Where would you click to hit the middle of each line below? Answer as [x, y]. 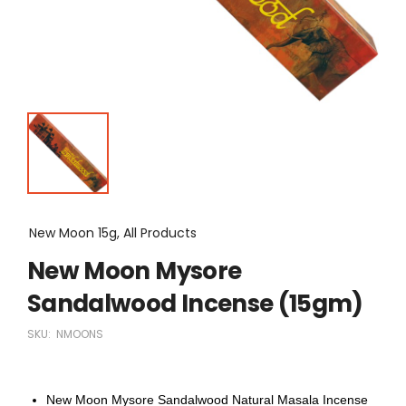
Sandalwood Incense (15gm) [195, 303]
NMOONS [80, 333]
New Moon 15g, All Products [113, 232]
